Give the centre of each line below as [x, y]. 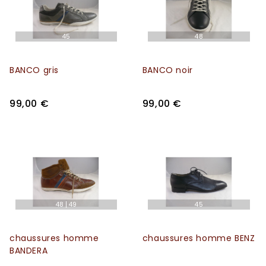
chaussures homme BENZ [199, 238]
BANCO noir [167, 70]
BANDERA [29, 250]
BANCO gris [34, 70]
